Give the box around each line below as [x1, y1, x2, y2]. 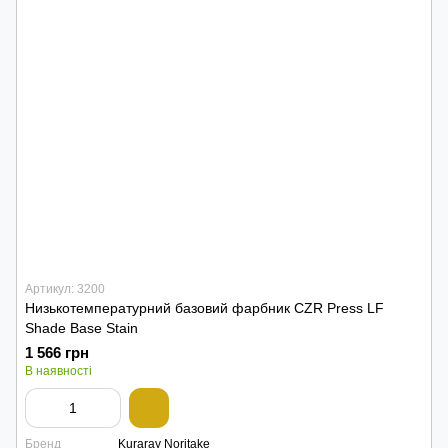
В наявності [25, 364, 92, 378]
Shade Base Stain [25, 320, 138, 336]
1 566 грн [25, 344, 89, 361]
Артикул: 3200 [25, 282, 105, 296]
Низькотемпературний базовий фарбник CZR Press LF [25, 300, 384, 316]
